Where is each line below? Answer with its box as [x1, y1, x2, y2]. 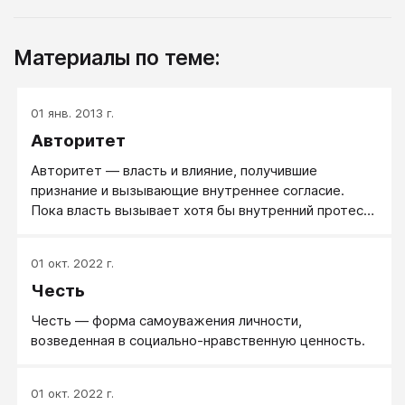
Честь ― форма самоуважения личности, [31, 312, 302, 330]
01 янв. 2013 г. [31, 106, 114, 121]
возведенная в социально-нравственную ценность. [31, 332, 369, 350]
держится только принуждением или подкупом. [31, 241, 345, 259]
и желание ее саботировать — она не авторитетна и [31, 221, 373, 240]
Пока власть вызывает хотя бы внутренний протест [31, 202, 372, 220]
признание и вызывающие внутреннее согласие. [31, 182, 344, 200]
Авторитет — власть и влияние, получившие [31, 162, 317, 180]
